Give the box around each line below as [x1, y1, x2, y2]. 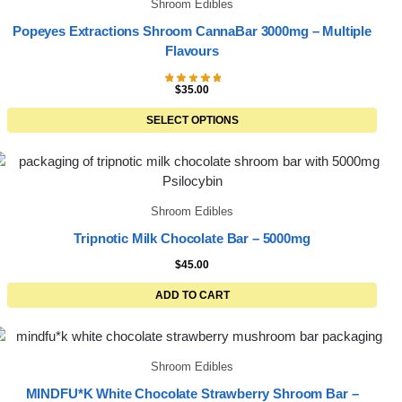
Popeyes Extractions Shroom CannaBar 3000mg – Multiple [12, 22, 372, 39]
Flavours [165, 42, 219, 58]
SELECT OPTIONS [145, 114, 239, 127]
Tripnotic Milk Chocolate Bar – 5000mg [74, 230, 310, 246]
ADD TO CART [154, 289, 230, 302]
